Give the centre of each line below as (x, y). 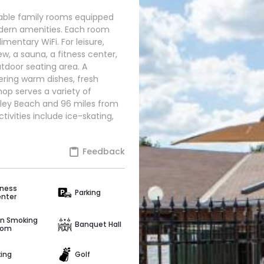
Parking (88, 193)
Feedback (103, 151)
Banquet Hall (98, 224)
